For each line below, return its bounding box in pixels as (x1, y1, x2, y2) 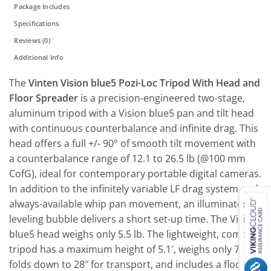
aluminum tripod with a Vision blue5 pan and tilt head (9, 106, 254, 120)
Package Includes (14, 1, 70, 11)
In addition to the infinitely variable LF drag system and (9, 181, 258, 195)
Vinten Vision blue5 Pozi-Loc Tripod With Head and (28, 76, 260, 90)
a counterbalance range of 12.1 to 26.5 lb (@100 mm (9, 151, 246, 165)
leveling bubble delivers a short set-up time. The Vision (9, 212, 258, 226)
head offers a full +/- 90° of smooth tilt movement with (9, 136, 256, 150)
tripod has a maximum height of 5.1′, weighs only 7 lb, (9, 242, 253, 256)
